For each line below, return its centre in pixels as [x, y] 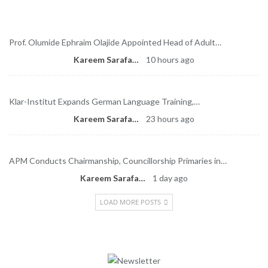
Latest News [42, 8]
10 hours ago [170, 60]
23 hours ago [170, 119]
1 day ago [170, 178]
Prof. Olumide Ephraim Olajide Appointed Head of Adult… [115, 42]
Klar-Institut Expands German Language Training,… [104, 102]
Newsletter [39, 232]
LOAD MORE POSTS [131, 202]
